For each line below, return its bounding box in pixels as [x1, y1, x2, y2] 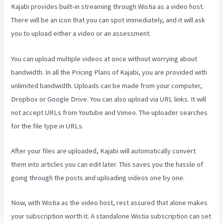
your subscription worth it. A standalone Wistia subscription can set [11, 212, 212, 221]
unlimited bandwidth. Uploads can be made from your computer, [11, 81, 203, 90]
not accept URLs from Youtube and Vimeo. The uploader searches [11, 108, 208, 117]
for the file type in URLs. [11, 121, 84, 130]
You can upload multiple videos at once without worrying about [11, 54, 198, 63]
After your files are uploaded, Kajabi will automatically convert [11, 146, 196, 156]
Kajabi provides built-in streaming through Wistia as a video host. [11, 2, 205, 11]
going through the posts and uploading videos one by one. [11, 173, 185, 183]
